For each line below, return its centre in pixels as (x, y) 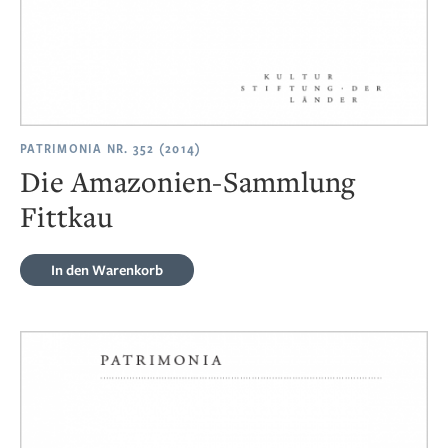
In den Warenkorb (107, 269)
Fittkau (66, 215)
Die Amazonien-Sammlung (188, 180)
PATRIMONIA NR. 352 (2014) (111, 149)
